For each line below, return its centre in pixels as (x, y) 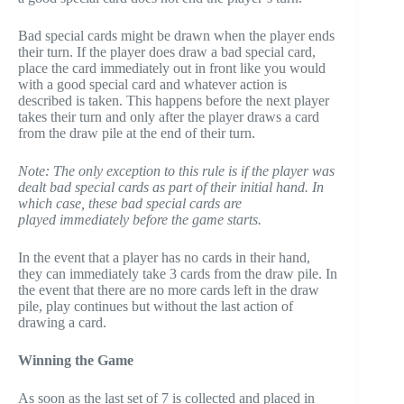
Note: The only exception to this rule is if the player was (176, 171)
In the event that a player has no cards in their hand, (164, 258)
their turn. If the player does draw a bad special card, (167, 52)
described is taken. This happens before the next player (174, 101)
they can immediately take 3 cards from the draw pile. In (178, 274)
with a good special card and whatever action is (152, 85)
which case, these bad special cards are (130, 204)
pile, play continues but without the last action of (156, 307)
